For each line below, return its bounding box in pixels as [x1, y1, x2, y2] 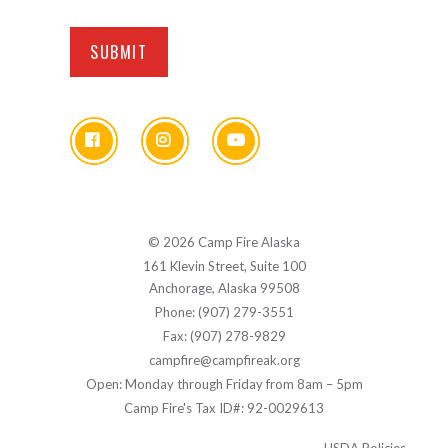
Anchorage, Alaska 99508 [148, 280, 300, 296]
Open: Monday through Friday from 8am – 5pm [85, 376, 363, 392]
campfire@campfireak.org [148, 352, 300, 368]
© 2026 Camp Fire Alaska [148, 234, 300, 250]
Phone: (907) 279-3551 [154, 304, 294, 320]
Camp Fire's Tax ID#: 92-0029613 [124, 400, 324, 416]
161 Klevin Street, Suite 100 [142, 258, 306, 274]
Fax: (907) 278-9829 [162, 328, 286, 344]
